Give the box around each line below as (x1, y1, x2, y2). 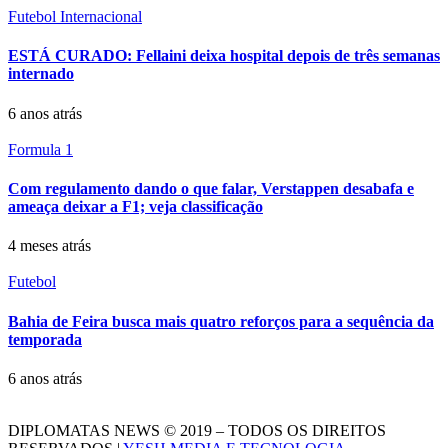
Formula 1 (8, 140, 73, 158)
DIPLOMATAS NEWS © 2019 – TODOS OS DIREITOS (8, 421, 386, 439)
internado (8, 65, 74, 83)
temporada (8, 330, 82, 348)
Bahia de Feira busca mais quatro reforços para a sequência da (8, 312, 434, 330)
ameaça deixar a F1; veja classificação (8, 198, 263, 216)
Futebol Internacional (8, 8, 142, 26)
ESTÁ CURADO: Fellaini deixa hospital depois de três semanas (8, 47, 440, 65)
